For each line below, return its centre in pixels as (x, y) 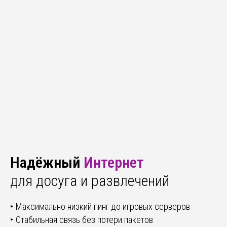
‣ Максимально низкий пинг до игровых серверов (100, 206)
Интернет (114, 162)
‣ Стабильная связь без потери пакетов (82, 219)
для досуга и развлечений (90, 180)
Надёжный (47, 162)
